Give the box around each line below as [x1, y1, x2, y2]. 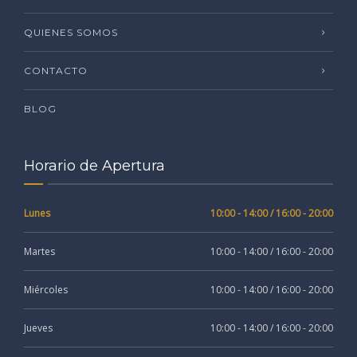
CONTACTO [24, 64, 88, 76]
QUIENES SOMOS [24, 25, 118, 38]
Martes [24, 244, 55, 258]
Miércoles [24, 282, 68, 296]
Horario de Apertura [24, 156, 165, 175]
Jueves [24, 320, 53, 335]
